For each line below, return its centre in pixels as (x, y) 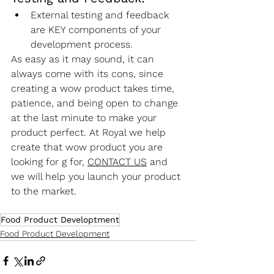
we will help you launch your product (97, 176)
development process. (82, 44)
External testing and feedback (101, 15)
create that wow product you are (88, 147)
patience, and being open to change (96, 103)
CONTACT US (117, 161)
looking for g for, (49, 161)
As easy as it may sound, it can (84, 59)
